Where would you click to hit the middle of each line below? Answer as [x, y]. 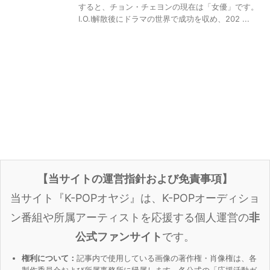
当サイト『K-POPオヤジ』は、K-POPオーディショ [135, 198]
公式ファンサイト [119, 237]
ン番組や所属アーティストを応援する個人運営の [130, 217]
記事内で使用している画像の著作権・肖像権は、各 [167, 258]
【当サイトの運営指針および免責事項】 [135, 179]
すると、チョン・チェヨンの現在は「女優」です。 [168, 7]
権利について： [49, 258]
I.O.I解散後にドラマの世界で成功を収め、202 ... [164, 19]
